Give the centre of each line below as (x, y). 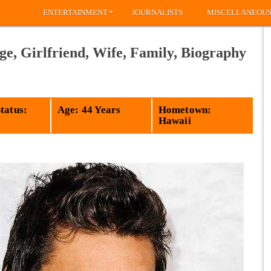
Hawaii (175, 120)
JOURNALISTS (157, 12)
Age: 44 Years (89, 109)
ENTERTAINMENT (75, 12)
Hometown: (185, 109)
